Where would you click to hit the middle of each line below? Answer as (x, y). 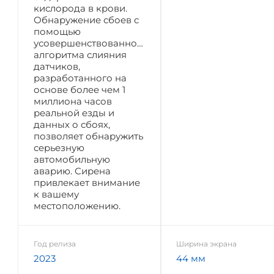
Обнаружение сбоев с (86, 20)
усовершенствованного (91, 43)
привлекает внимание (87, 182)
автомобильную (72, 159)
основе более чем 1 (80, 89)
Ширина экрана (206, 243)
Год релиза (55, 243)
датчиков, (57, 66)
